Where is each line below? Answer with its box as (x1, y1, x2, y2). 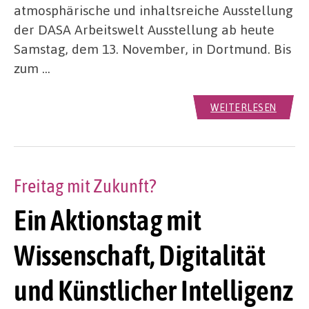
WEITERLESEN (210, 101, 277, 113)
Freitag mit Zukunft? (14, 175, 157, 197)
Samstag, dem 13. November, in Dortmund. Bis (14, 39, 291, 57)
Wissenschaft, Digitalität (14, 238, 266, 272)
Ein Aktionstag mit (14, 203, 201, 237)
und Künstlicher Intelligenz (14, 273, 294, 307)
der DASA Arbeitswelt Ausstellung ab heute (14, 20, 275, 38)
